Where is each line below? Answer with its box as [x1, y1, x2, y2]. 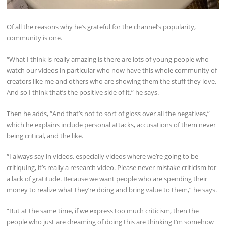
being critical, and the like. [7, 131, 84, 140]
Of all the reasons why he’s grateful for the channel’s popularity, [7, 22, 196, 32]
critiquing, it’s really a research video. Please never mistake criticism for [7, 163, 217, 173]
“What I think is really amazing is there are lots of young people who [7, 54, 209, 64]
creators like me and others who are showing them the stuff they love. [7, 76, 217, 86]
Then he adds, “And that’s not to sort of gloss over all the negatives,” [7, 108, 210, 118]
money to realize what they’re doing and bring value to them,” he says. [7, 185, 217, 195]
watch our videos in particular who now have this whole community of [7, 65, 217, 75]
